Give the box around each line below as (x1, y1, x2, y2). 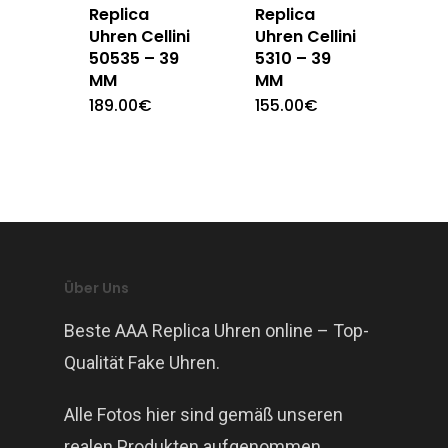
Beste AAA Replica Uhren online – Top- (64, 319, 369, 341)
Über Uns (64, 277, 129, 298)
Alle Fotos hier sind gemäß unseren (64, 403, 343, 425)
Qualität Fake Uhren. (64, 351, 220, 373)
